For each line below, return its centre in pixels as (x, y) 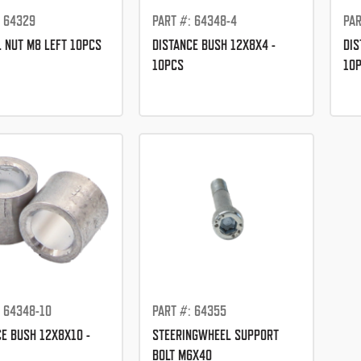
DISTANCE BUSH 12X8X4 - (214, 45)
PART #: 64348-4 (194, 21)
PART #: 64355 (189, 311)
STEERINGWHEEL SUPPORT (215, 335)
